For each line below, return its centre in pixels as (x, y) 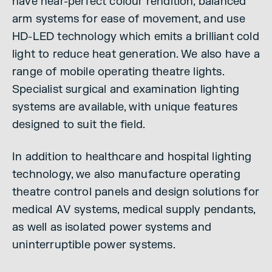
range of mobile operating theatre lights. (118, 72)
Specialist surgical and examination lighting (126, 90)
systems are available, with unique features (125, 107)
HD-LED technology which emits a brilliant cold (136, 37)
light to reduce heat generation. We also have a (136, 55)
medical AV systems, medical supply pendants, (134, 210)
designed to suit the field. (79, 125)
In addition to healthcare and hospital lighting (132, 157)
